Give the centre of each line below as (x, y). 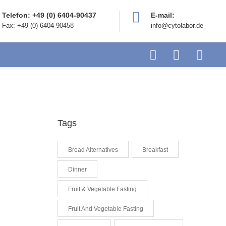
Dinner (77, 169)
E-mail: (163, 15)
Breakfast (155, 150)
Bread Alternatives (93, 150)
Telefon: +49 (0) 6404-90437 (49, 15)
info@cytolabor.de (177, 25)
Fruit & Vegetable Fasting (102, 189)
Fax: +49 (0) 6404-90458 (38, 25)
